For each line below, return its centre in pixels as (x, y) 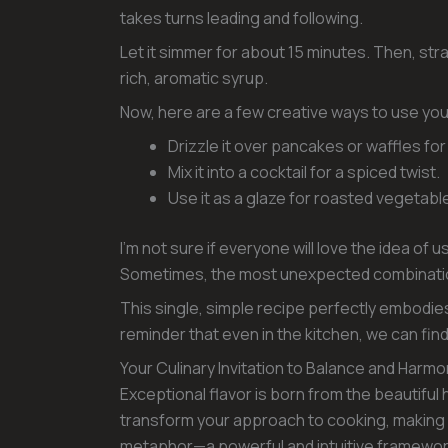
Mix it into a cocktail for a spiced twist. (304, 171)
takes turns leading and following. (241, 17)
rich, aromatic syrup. (194, 77)
